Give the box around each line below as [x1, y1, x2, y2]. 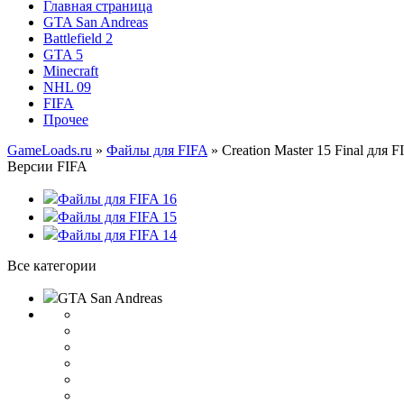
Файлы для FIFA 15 [58, 209, 177, 225]
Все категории [7, 258, 96, 273]
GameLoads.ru [7, 142, 92, 158]
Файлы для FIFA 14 [58, 227, 177, 243]
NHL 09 [43, 79, 91, 95]
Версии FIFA [7, 159, 87, 174]
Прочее [43, 112, 88, 127]
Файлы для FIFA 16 [58, 191, 177, 207]
